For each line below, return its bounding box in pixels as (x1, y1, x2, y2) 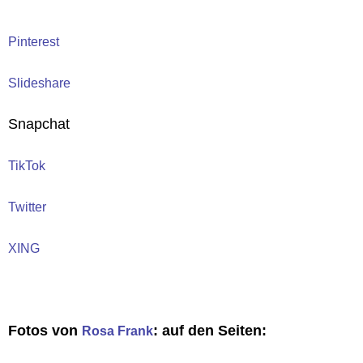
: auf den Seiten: (153, 322, 267, 339)
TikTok (8, 159, 45, 173)
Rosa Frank (82, 324, 153, 338)
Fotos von (8, 322, 82, 339)
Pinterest (8, 35, 59, 49)
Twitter (8, 200, 46, 214)
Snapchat (8, 116, 70, 132)
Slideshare (8, 76, 70, 90)
